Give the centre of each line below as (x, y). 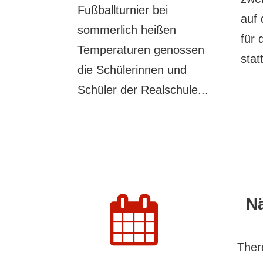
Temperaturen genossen (141, 50)
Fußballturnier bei (123, 10)
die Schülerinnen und (132, 70)
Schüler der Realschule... (143, 90)
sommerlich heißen (127, 30)
